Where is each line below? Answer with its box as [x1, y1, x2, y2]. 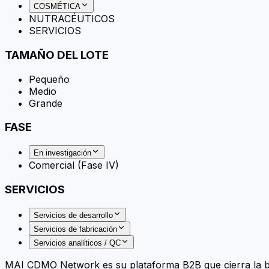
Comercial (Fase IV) [29, 159, 119, 172]
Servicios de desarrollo [34, 210, 113, 220]
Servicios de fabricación [34, 224, 117, 234]
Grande [29, 97, 62, 109]
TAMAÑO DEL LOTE [5, 47, 109, 62]
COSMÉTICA [34, 2, 80, 11]
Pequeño [29, 73, 70, 85]
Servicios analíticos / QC [34, 238, 121, 247]
